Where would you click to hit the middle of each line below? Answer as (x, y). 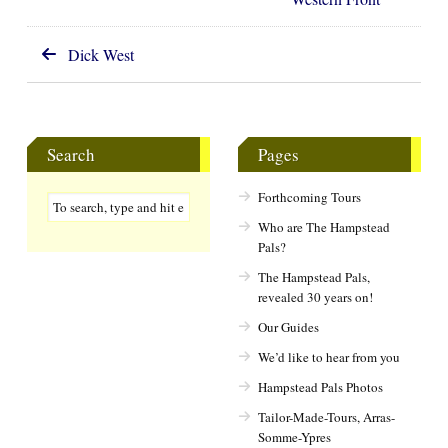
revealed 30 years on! (315, 297)
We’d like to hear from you (328, 357)
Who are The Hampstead (323, 227)
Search (71, 154)
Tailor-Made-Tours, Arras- (326, 417)
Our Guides (288, 327)
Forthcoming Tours (309, 197)
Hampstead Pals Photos (320, 387)
